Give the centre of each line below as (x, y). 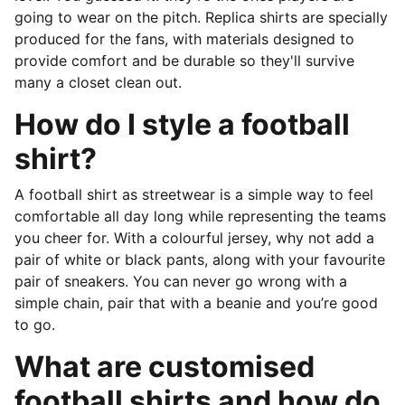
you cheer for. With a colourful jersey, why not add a (194, 238)
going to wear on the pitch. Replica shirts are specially (201, 17)
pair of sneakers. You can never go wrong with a (181, 281)
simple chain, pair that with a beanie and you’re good (196, 303)
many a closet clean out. (98, 82)
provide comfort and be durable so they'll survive (184, 61)
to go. (35, 325)
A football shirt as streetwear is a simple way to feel (194, 194)
